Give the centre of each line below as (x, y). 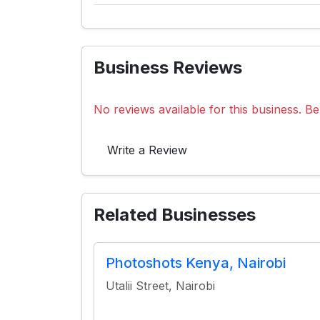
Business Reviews (168, 67)
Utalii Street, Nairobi (160, 286)
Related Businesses (175, 215)
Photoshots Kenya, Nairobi (196, 263)
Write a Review (147, 150)
